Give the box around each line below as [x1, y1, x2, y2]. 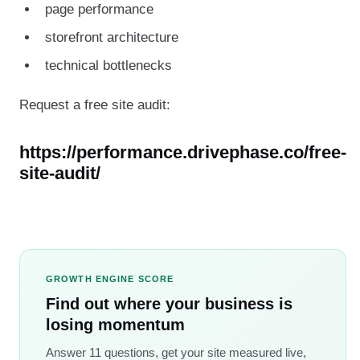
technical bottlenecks [45, 57, 172, 73]
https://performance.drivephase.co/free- [19, 141, 346, 162]
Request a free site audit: [19, 96, 170, 112]
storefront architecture [45, 29, 178, 45]
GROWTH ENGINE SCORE [46, 273, 174, 284]
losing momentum [46, 315, 185, 333]
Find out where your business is [46, 294, 292, 313]
